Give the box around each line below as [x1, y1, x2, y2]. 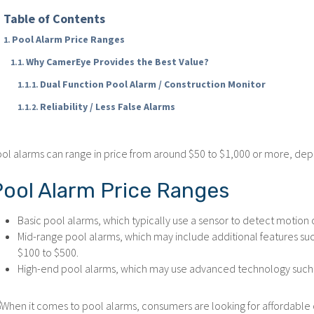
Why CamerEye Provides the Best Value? [26, 55, 210, 68]
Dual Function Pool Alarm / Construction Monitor [40, 78, 266, 90]
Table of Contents [4, 11, 106, 27]
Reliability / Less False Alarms [40, 100, 176, 113]
